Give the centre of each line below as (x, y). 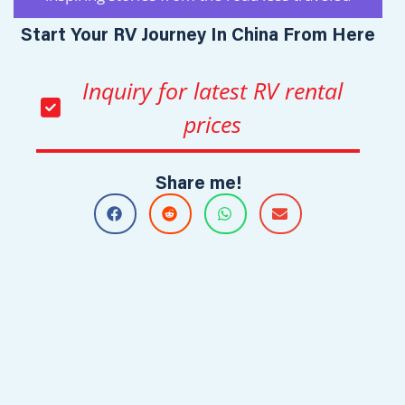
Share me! (198, 185)
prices (212, 123)
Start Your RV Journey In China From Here (198, 37)
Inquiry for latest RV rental (212, 90)
